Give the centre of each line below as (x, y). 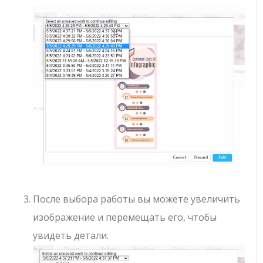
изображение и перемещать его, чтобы (125, 218)
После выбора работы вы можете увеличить (137, 199)
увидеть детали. (71, 236)
